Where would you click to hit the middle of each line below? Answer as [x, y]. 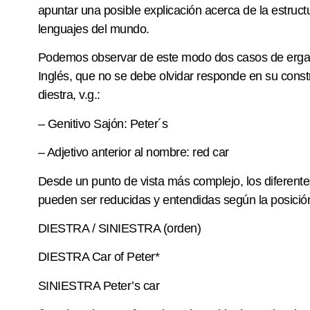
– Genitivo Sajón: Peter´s [103, 124]
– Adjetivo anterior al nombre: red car [133, 153]
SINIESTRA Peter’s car [99, 285]
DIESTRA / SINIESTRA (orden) [119, 228]
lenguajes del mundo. [93, 29]
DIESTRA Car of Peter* [99, 257]
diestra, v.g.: [69, 95]
